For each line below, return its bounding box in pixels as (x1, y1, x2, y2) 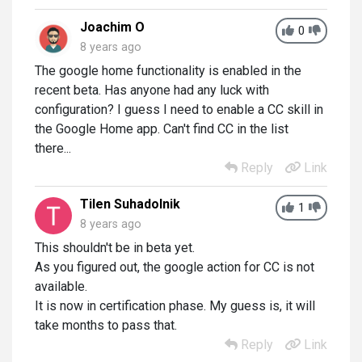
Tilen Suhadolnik (80, 196, 180, 212)
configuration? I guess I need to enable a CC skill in (35, 102, 323, 117)
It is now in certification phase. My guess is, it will (35, 298, 315, 314)
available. (35, 279, 87, 294)
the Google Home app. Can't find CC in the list (35, 121, 288, 137)
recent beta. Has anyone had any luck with (35, 82, 269, 98)
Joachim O (80, 19, 145, 35)
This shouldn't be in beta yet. (35, 240, 195, 255)
